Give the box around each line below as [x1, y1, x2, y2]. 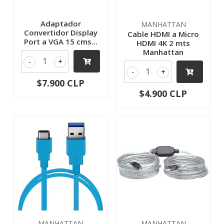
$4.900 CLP [139, 87, 187, 100]
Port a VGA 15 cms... [23, 36, 97, 47]
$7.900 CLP [36, 77, 84, 89]
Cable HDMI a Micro [127, 29, 199, 39]
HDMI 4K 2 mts [136, 38, 190, 48]
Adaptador [40, 18, 81, 29]
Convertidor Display [23, 27, 97, 38]
